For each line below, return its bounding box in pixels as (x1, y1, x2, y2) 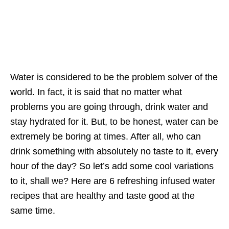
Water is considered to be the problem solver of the (10, 72, 218, 83)
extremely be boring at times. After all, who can (10, 131, 201, 142)
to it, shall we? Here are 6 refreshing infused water (10, 176, 215, 187)
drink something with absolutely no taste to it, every (10, 146, 218, 157)
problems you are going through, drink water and (10, 102, 208, 112)
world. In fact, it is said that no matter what (10, 87, 182, 98)
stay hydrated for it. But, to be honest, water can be (10, 117, 218, 127)
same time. (10, 205, 55, 216)
